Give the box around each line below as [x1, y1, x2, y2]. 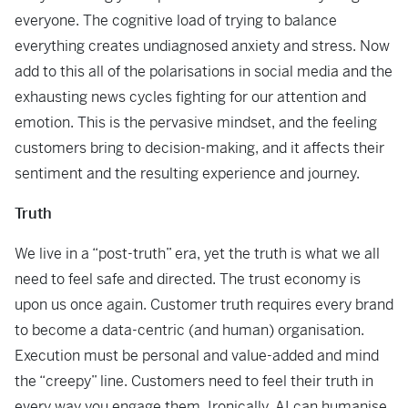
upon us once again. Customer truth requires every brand [15, 295, 393, 314]
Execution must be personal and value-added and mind [15, 346, 379, 365]
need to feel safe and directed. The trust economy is [15, 270, 361, 289]
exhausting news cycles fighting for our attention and [15, 87, 366, 107]
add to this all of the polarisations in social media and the [15, 62, 393, 81]
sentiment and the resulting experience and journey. [15, 164, 360, 183]
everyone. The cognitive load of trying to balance [15, 11, 337, 30]
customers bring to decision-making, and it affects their [15, 138, 384, 158]
